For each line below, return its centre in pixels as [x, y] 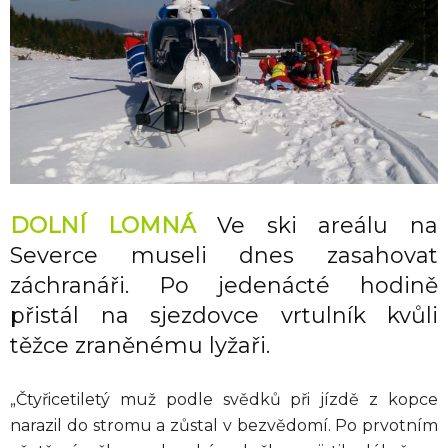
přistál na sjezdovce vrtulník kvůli [224, 316]
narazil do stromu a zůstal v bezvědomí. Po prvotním [224, 426]
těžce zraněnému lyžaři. [140, 346]
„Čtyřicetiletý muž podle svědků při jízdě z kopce [224, 400]
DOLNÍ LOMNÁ [103, 226]
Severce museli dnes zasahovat [224, 256]
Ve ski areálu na [317, 226]
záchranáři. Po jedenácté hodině [224, 286]
